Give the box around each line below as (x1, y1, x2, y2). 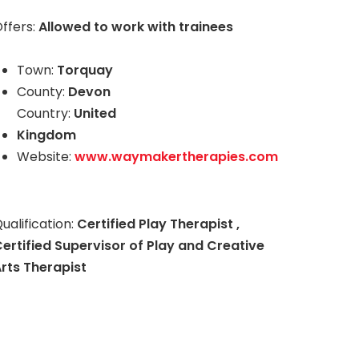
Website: (17, 147, 75, 166)
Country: (17, 104, 75, 123)
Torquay (57, 61, 114, 79)
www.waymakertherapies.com (75, 147, 279, 166)
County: (17, 83, 69, 101)
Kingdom (17, 126, 77, 144)
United (74, 104, 117, 123)
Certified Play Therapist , (77, 215, 240, 233)
